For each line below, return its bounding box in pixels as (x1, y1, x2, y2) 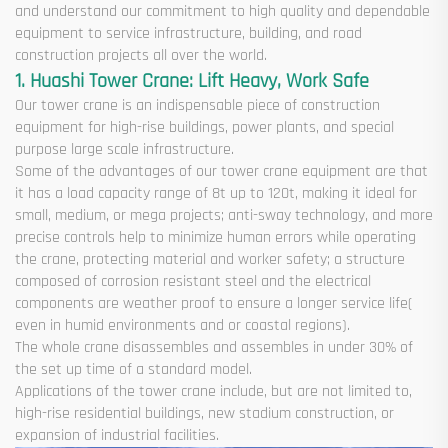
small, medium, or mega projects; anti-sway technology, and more (15, 205, 433, 227)
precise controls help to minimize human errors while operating (15, 227, 416, 249)
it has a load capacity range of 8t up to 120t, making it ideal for (15, 183, 417, 205)
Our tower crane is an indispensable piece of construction (15, 95, 380, 117)
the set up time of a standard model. (15, 359, 252, 381)
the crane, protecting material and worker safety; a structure (15, 249, 405, 271)
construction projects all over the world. (15, 45, 267, 67)
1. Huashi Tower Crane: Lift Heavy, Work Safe (15, 68, 369, 95)
